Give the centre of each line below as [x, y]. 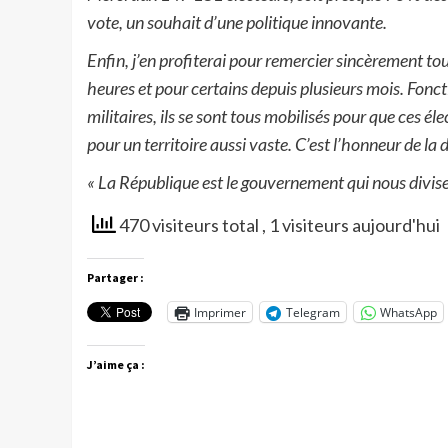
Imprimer [220, 312]
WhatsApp [408, 312]
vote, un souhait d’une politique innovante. [237, 22]
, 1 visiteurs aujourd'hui [351, 225]
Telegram [313, 312]
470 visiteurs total [189, 225]
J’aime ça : [116, 365]
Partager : [115, 278]
